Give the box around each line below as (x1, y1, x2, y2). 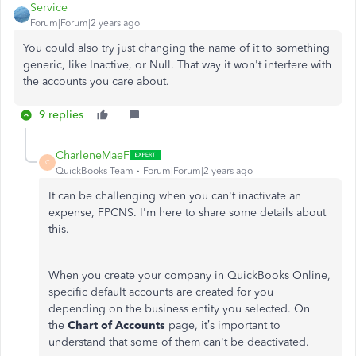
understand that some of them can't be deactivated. (48, 335, 309, 349)
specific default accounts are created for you (48, 284, 273, 299)
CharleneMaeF (56, 148, 130, 162)
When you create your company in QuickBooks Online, (48, 268, 331, 282)
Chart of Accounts (68, 318, 165, 332)
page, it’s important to (165, 318, 281, 332)
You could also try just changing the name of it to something (23, 41, 330, 55)
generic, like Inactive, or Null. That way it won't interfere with (23, 57, 331, 72)
